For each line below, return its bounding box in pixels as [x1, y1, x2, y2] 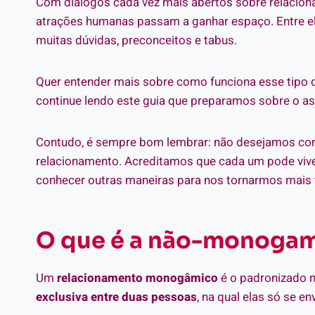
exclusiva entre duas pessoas [36, 288, 197, 306]
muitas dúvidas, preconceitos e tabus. [36, 31, 237, 49]
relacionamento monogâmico [57, 269, 218, 287]
